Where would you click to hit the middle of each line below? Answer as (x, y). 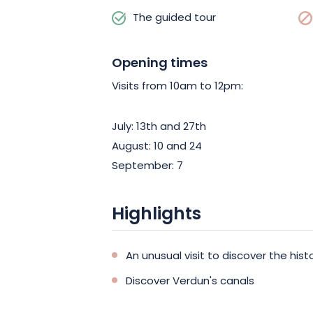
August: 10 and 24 (157, 147)
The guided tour (174, 18)
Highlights (156, 215)
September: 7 (147, 166)
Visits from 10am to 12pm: (177, 87)
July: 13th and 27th (159, 127)
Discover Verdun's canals (190, 282)
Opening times (160, 64)
